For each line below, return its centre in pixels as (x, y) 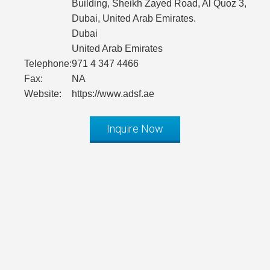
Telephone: (48, 64)
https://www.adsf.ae (113, 94)
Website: (43, 94)
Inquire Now (135, 129)
